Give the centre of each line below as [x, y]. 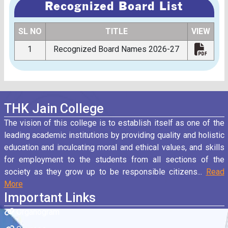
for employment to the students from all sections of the [114, 160]
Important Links [50, 198]
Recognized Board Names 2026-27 [116, 49]
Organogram [37, 212]
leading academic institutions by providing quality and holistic [114, 135]
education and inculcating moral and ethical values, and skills [114, 148]
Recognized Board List [114, 7]
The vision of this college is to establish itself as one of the [114, 123]
